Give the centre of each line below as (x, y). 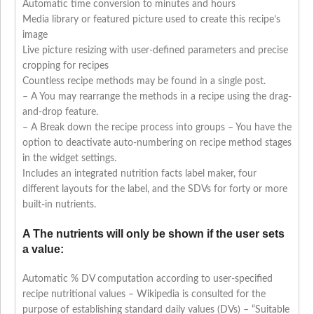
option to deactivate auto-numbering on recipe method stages (157, 143)
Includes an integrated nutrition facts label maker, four (139, 174)
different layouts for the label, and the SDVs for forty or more (155, 190)
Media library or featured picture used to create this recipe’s (151, 20)
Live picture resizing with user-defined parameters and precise (155, 51)
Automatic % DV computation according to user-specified (148, 279)
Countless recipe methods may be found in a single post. (144, 82)
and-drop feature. (60, 112)
